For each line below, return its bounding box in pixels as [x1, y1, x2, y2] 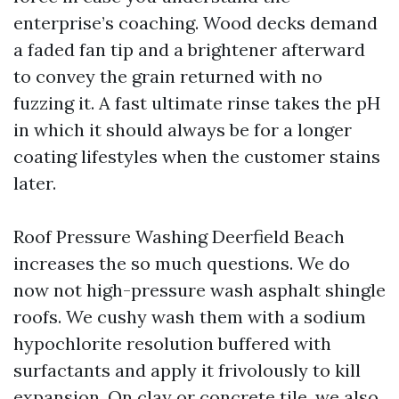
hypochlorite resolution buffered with [13, 332, 331, 354]
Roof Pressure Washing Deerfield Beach [13, 225, 345, 248]
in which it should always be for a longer [13, 118, 352, 141]
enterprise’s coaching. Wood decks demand [13, 12, 378, 34]
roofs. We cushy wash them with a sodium [13, 305, 366, 328]
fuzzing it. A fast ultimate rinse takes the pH [13, 92, 380, 114]
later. [13, 172, 56, 194]
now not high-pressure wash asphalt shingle [13, 279, 386, 301]
